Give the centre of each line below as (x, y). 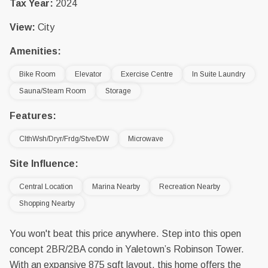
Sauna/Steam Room (53, 91)
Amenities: (35, 51)
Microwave (146, 139)
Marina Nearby (116, 187)
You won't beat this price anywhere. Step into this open (125, 234)
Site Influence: (44, 164)
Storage (118, 91)
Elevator (88, 74)
